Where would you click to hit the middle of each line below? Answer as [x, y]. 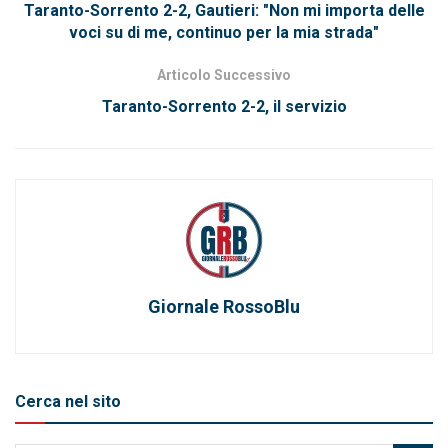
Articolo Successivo [224, 75]
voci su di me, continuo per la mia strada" [224, 33]
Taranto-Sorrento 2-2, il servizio [224, 107]
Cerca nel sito [68, 402]
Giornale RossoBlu [224, 307]
